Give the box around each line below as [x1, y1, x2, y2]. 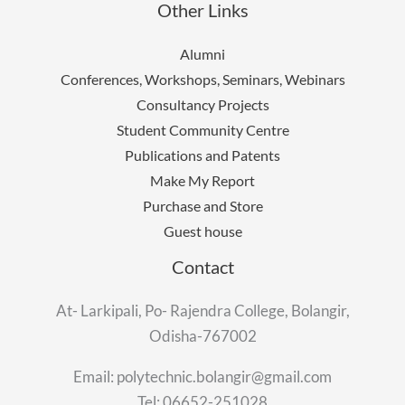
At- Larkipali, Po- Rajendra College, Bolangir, [55, 300, 350, 320]
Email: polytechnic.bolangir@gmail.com [73, 366, 332, 386]
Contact [171, 255, 234, 278]
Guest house [163, 221, 242, 240]
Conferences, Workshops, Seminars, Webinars [60, 70, 345, 88]
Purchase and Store [142, 196, 263, 214]
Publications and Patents [125, 146, 280, 164]
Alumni [180, 44, 225, 62]
